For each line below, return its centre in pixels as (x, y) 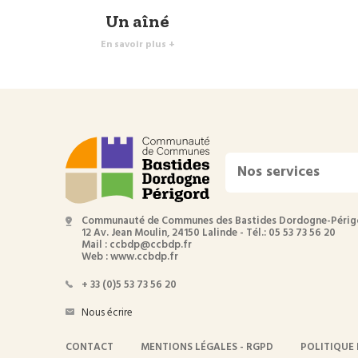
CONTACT (89, 348)
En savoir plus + (137, 44)
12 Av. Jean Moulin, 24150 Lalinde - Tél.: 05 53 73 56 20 (209, 233)
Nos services (278, 172)
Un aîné (137, 21)
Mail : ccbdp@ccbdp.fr (137, 245)
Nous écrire (107, 313)
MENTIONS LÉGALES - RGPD (207, 348)
